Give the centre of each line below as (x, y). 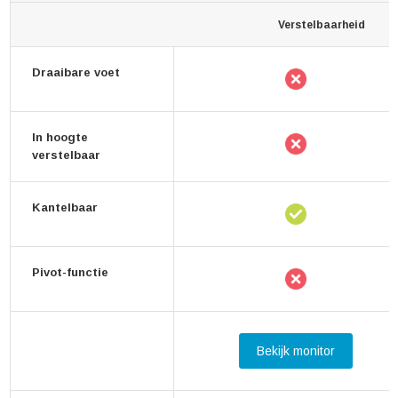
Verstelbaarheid (321, 25)
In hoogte (60, 137)
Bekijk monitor (295, 351)
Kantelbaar (65, 207)
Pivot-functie (70, 272)
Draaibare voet (76, 72)
